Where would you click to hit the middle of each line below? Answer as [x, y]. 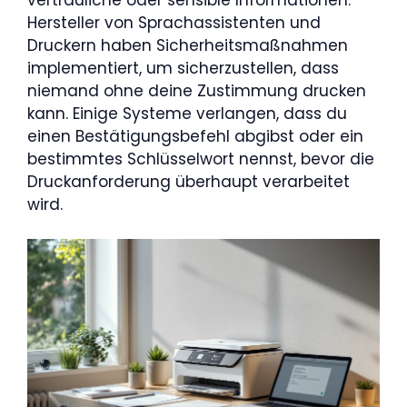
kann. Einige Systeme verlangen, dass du [187, 113]
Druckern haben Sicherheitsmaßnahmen [188, 45]
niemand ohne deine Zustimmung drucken [197, 90]
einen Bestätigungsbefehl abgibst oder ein [195, 136]
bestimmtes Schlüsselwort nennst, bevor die [201, 159]
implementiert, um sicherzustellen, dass [183, 68]
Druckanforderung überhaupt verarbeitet [189, 181]
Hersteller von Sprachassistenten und [174, 22]
